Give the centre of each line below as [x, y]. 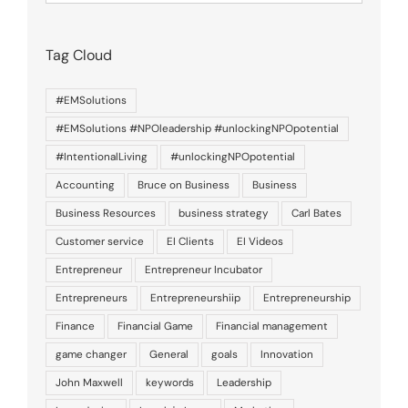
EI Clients [190, 241]
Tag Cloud [79, 56]
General [169, 354]
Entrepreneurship [307, 297]
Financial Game [155, 326]
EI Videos [260, 241]
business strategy [224, 213]
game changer [91, 354]
